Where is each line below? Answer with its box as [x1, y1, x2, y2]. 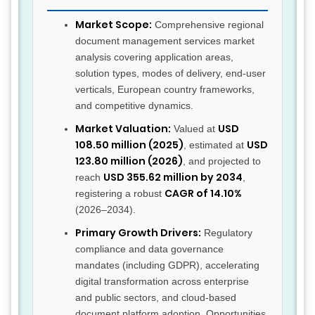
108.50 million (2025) [75, 138, 184, 153]
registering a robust [75, 188, 165, 200]
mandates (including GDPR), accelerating [75, 259, 259, 271]
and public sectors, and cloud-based [75, 292, 236, 304]
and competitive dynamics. [75, 100, 193, 112]
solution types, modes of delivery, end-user [75, 67, 266, 79]
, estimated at [184, 139, 247, 151]
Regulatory [201, 227, 252, 239]
